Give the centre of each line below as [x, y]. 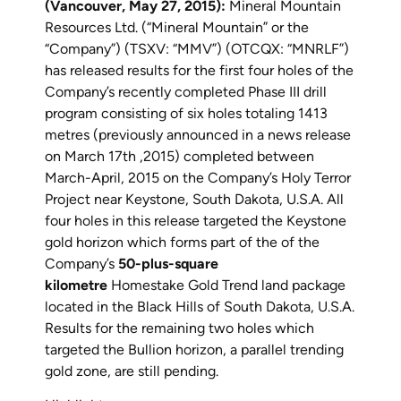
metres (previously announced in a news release [198, 135]
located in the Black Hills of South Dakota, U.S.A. [200, 307]
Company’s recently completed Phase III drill [186, 92]
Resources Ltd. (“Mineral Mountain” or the [177, 27]
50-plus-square [168, 264]
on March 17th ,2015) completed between [179, 156]
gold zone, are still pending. [132, 371]
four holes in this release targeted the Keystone [196, 221]
